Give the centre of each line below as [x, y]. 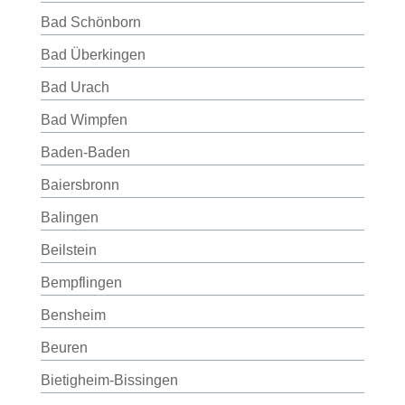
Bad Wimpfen [84, 120]
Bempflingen [81, 283]
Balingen [69, 217]
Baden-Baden [85, 152]
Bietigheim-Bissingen [109, 380]
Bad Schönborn [90, 22]
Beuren [64, 348]
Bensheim [73, 315]
